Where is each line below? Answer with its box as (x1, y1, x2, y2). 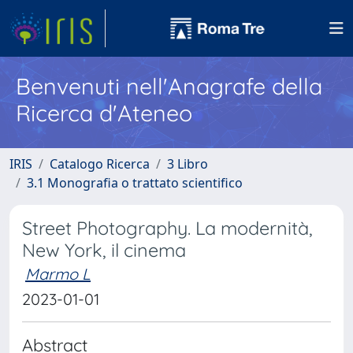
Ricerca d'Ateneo (16, 98, 192, 127)
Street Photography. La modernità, (22, 217, 313, 240)
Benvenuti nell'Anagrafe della (16, 72, 322, 100)
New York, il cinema (22, 239, 186, 262)
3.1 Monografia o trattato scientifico (27, 174, 243, 191)
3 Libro (167, 155, 208, 173)
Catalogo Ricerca (50, 155, 150, 173)
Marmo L (25, 264, 91, 284)
